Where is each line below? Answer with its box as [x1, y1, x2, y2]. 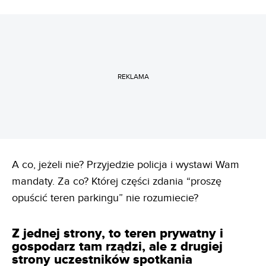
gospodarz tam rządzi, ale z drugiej [12, 239, 223, 255]
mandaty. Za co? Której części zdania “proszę [12, 175, 221, 188]
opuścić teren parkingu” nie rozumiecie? [12, 192, 198, 205]
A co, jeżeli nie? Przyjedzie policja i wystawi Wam [12, 159, 239, 172]
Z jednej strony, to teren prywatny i [12, 226, 223, 242]
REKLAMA [117, 72, 149, 81]
